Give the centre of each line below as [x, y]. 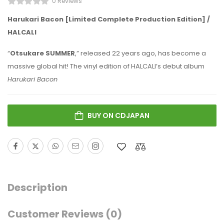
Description [37, 187]
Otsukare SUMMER [42, 53]
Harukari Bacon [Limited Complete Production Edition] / [109, 19]
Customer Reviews [56, 214]
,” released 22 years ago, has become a [140, 53]
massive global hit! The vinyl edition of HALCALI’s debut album [106, 66]
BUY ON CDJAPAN [118, 115]
